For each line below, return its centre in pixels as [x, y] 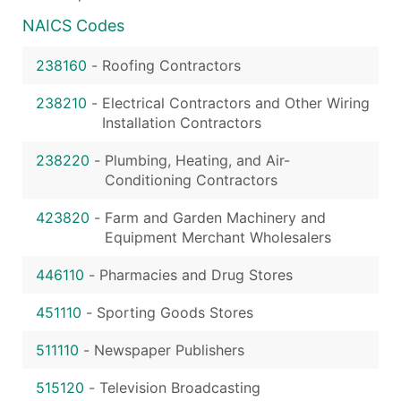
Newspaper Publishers [169, 350]
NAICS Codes [73, 25]
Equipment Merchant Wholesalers [218, 237]
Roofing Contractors [171, 65]
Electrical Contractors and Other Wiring [236, 102]
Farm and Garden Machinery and [215, 217]
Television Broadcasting [180, 387]
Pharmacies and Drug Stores [196, 274]
